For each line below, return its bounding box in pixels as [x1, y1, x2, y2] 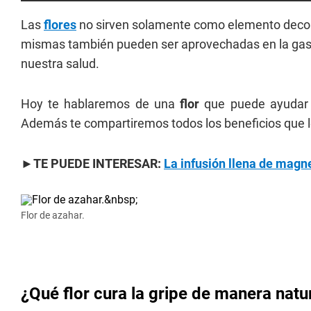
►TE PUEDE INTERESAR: [21, 156, 164, 171]
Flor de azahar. [21, 210, 85, 221]
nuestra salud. [21, 56, 99, 71]
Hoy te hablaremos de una [21, 96, 180, 111]
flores [44, 17, 76, 32]
